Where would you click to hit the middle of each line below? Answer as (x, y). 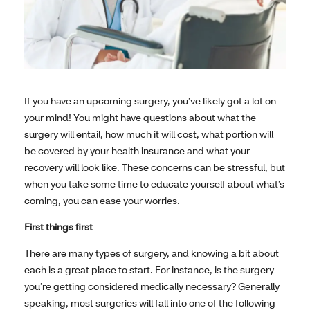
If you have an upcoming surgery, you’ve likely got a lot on (150, 101)
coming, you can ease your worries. (102, 201)
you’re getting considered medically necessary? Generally (152, 286)
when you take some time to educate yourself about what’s (154, 184)
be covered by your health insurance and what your (137, 151)
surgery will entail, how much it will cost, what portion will (149, 134)
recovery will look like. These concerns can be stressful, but (155, 167)
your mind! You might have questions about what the (140, 118)
